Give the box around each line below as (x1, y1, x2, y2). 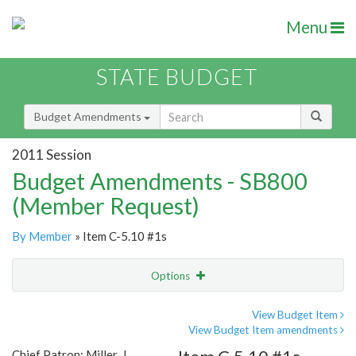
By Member (12, 229, 72, 244)
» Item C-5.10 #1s (72, 229, 167, 244)
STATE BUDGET (96, 64, 257, 91)
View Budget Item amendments (188, 323, 340, 337)
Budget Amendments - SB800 (12, 167, 308, 195)
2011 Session (12, 145, 91, 163)
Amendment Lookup (16, 335, 117, 349)
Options (151, 269, 192, 283)
